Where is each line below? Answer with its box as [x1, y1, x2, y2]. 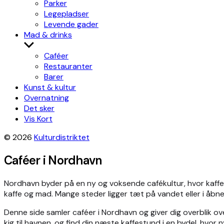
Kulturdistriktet [34, 132, 89, 142]
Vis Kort [24, 113, 52, 124]
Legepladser [44, 8, 89, 19]
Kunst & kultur [24, 82, 76, 92]
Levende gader [44, 19, 98, 29]
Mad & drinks [24, 29, 72, 40]
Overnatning [24, 92, 69, 103]
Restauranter [44, 61, 92, 71]
